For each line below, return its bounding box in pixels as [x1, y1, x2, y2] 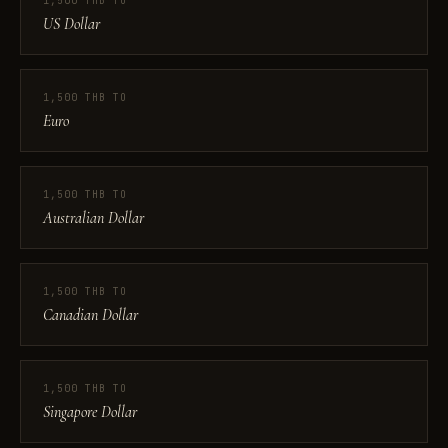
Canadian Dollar [43, 305, 138, 325]
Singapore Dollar [43, 402, 137, 422]
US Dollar [43, 14, 100, 34]
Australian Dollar [43, 208, 144, 228]
